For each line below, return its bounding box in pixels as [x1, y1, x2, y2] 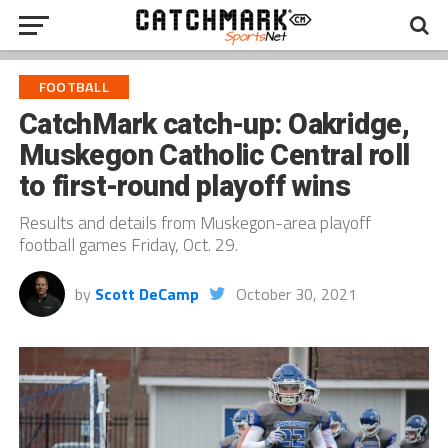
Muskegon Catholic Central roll [18, 138, 410, 172]
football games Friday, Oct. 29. [18, 231, 238, 258]
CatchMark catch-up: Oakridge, [18, 107, 409, 141]
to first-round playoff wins [18, 169, 351, 203]
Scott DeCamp [94, 282, 199, 306]
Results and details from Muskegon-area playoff [18, 209, 371, 236]
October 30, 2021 [235, 282, 357, 306]
